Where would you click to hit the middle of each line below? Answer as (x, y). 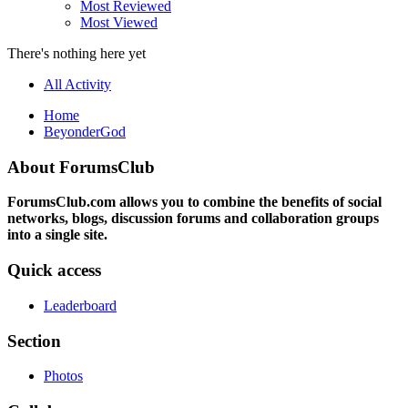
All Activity (77, 85)
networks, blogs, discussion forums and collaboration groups (193, 219)
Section (34, 341)
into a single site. (57, 235)
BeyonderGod (85, 132)
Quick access (54, 270)
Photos (63, 376)
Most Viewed (119, 23)
